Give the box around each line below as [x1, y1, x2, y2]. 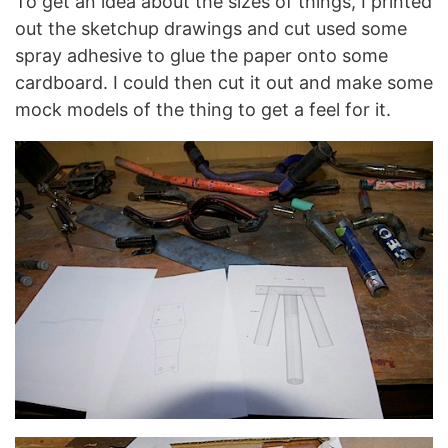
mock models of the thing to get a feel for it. [15, 99, 391, 120]
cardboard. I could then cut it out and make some [15, 72, 433, 93]
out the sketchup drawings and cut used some [15, 18, 407, 39]
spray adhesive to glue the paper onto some [15, 45, 388, 66]
